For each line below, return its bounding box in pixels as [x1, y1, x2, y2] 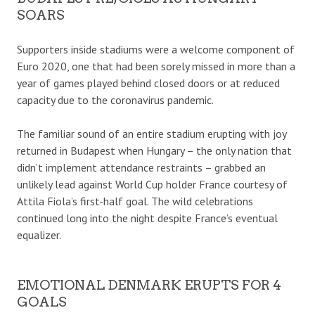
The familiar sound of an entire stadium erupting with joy [17, 126, 286, 141]
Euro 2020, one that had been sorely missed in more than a [17, 58, 295, 73]
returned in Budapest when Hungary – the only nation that [17, 143, 292, 157]
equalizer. [17, 227, 61, 242]
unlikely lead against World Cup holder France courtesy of [17, 176, 288, 191]
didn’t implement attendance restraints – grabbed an [17, 160, 266, 174]
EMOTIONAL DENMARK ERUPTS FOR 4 [17, 276, 281, 293]
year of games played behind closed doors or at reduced [17, 75, 280, 90]
